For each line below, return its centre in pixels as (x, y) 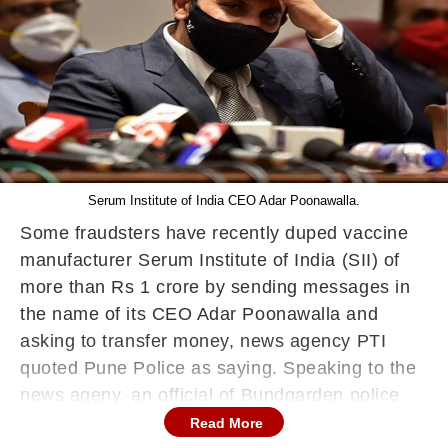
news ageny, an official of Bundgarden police (210, 395)
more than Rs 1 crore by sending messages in (215, 287)
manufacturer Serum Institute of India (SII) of (210, 260)
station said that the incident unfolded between (218, 422)
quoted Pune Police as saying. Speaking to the (218, 368)
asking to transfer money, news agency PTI (203, 341)
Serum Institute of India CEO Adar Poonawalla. (224, 200)
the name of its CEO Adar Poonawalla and (199, 314)
